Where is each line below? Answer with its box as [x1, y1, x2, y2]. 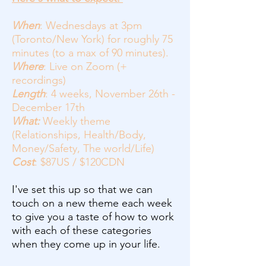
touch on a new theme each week [12, 197, 172, 210]
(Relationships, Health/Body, [12, 128, 146, 141]
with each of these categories [12, 224, 151, 237]
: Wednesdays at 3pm [40, 19, 142, 32]
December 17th [12, 101, 85, 114]
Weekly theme [43, 115, 110, 128]
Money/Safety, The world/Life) [12, 142, 154, 155]
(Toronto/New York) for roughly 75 [12, 33, 173, 46]
